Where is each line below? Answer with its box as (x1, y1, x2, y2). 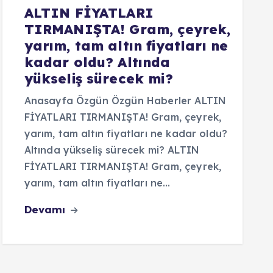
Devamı (24, 203, 69, 216)
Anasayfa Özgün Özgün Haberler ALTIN (24, 94, 227, 107)
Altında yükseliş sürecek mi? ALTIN (24, 144, 199, 156)
